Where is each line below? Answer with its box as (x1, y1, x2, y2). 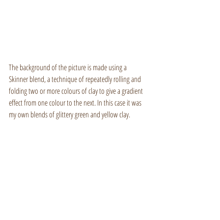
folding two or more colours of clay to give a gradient (9, 85, 144, 96)
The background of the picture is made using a (9, 61, 128, 73)
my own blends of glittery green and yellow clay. (9, 109, 130, 120)
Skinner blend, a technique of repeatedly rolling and (9, 73, 142, 84)
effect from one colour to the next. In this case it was (9, 97, 143, 108)
